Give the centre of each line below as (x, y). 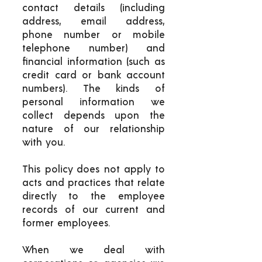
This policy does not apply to (94, 169)
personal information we (94, 102)
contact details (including (94, 8)
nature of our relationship (94, 129)
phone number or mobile (94, 35)
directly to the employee (94, 196)
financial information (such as (94, 62)
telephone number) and (94, 48)
